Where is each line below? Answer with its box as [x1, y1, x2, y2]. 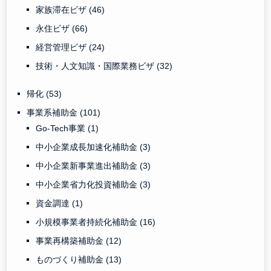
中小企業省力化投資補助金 [36, 179, 140, 189]
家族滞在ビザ [36, 4, 90, 15]
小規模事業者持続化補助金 [36, 217, 140, 227]
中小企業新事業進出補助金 [36, 160, 140, 171]
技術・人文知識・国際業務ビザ [36, 60, 157, 71]
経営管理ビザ [36, 42, 90, 52]
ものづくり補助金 [36, 254, 106, 264]
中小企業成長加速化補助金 [36, 142, 140, 152]
